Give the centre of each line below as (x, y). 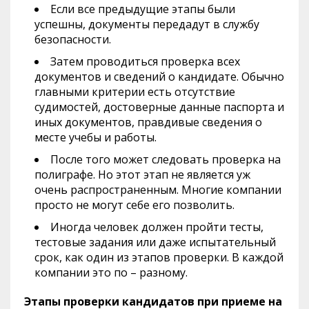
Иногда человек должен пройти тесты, (157, 227)
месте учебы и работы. (96, 137)
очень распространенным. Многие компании (158, 189)
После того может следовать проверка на (166, 159)
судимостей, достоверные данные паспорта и (159, 107)
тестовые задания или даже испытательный (155, 242)
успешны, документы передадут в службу (147, 24)
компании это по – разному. (111, 272)
